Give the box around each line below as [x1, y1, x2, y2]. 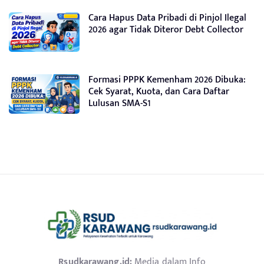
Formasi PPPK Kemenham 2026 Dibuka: [88, 72, 246, 88]
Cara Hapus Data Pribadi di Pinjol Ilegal [88, 10, 246, 26]
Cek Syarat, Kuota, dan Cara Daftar [88, 84, 229, 100]
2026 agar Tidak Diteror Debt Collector [88, 22, 243, 38]
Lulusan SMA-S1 [88, 95, 151, 111]
